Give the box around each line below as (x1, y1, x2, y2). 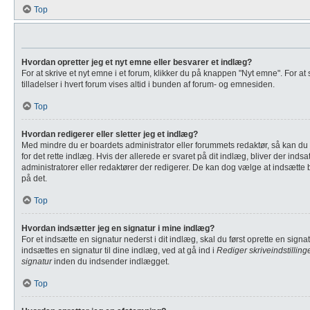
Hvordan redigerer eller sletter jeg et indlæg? (21, 129, 198, 139)
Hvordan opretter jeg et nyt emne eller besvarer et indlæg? (21, 57, 252, 67)
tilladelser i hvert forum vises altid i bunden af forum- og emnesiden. (21, 80, 275, 89)
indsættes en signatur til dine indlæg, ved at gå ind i (21, 246, 217, 255)
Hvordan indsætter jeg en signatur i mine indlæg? (21, 224, 215, 233)
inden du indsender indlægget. (52, 257, 170, 266)
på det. (21, 174, 47, 183)
